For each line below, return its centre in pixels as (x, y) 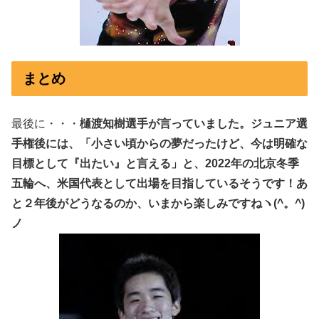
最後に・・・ (46, 124)
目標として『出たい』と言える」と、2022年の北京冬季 (155, 164)
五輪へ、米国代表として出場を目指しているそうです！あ (159, 184)
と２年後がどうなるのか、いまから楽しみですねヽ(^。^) (158, 204)
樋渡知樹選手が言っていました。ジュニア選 (194, 124)
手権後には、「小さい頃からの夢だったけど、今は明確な (159, 144)
